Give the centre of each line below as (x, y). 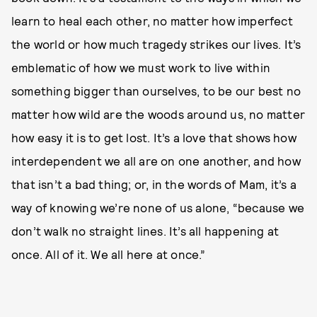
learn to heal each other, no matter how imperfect (152, 21)
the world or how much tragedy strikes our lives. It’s (156, 44)
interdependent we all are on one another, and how (156, 161)
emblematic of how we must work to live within (141, 68)
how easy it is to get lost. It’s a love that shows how (154, 138)
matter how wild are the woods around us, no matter (158, 114)
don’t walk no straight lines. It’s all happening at (145, 231)
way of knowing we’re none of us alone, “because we (158, 208)
